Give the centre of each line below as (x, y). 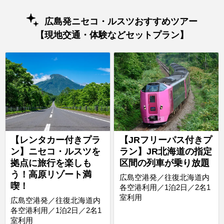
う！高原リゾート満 (51, 175)
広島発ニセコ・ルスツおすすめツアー (121, 22)
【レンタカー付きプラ (55, 140)
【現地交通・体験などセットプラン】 (112, 35)
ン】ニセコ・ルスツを (55, 152)
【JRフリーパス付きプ (165, 140)
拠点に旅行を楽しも (51, 163)
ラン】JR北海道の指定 (165, 152)
